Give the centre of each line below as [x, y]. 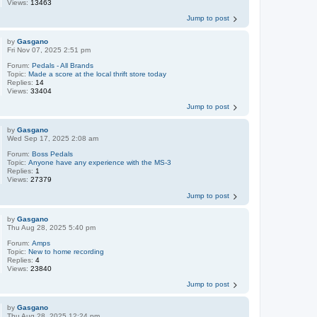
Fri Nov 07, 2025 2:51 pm [49, 50]
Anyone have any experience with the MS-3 [100, 163]
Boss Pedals [53, 154]
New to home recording [67, 251]
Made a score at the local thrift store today [98, 74]
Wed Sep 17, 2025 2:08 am [53, 139]
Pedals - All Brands [63, 66]
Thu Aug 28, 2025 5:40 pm [52, 227]
